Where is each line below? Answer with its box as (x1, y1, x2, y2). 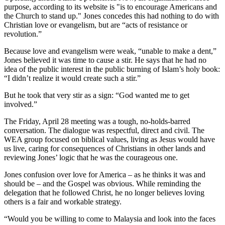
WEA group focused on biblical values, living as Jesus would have (4, 135, 215, 144)
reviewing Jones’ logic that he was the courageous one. (4, 153, 178, 162)
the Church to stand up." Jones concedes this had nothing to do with (4, 11, 219, 20)
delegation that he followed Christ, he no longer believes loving (4, 188, 204, 197)
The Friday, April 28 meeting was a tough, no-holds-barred (4, 117, 190, 126)
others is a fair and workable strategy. (4, 197, 122, 206)
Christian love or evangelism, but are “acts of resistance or (4, 20, 187, 29)
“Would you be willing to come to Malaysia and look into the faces (4, 214, 215, 223)
